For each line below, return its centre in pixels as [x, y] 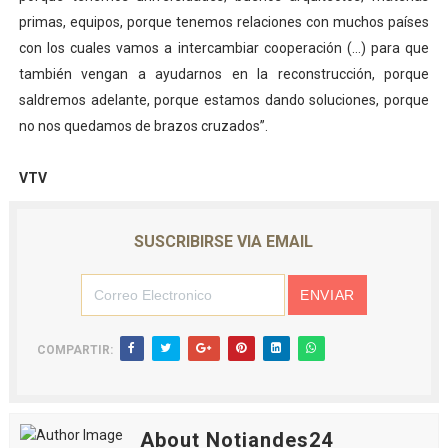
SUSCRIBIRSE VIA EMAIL [224, 242]
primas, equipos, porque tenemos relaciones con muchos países [224, 22]
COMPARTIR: [74, 350]
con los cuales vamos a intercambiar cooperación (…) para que [224, 48]
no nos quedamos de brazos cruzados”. [143, 126]
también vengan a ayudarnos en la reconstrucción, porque [224, 74]
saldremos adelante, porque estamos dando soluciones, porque [224, 100]
